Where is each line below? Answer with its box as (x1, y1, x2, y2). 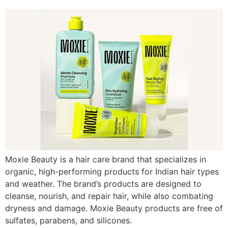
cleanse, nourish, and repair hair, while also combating (5, 191, 213, 201)
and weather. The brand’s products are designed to (5, 179, 202, 189)
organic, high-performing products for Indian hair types (5, 166, 219, 177)
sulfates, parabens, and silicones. (5, 215, 132, 225)
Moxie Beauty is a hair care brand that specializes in (5, 154, 206, 164)
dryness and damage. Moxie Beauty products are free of (5, 203, 223, 213)
